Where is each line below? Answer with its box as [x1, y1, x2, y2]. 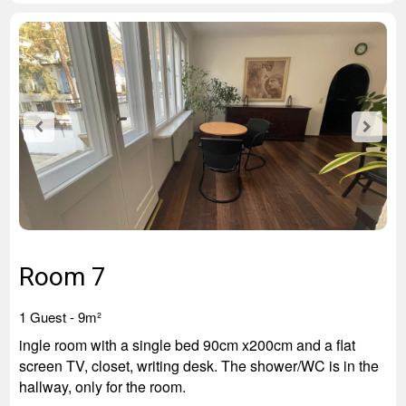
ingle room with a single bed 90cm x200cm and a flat [19, 334, 355, 355]
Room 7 [19, 262, 106, 292]
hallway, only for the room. [19, 376, 186, 397]
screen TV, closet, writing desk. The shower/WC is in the [19, 355, 379, 376]
